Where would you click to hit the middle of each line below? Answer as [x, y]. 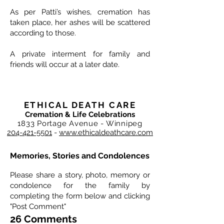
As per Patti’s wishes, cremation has [80, 12]
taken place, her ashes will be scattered [80, 23]
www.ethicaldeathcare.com [106, 133]
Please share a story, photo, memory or [80, 175]
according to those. [43, 33]
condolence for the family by [80, 186]
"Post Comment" [38, 207]
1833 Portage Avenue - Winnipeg [80, 124]
